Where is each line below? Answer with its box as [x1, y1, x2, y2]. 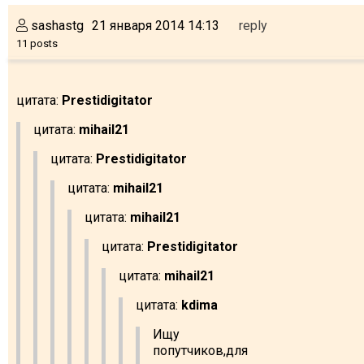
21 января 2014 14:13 [92, 17, 219, 33]
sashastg [28, 17, 84, 33]
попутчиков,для [153, 342, 248, 358]
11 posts [16, 37, 58, 50]
